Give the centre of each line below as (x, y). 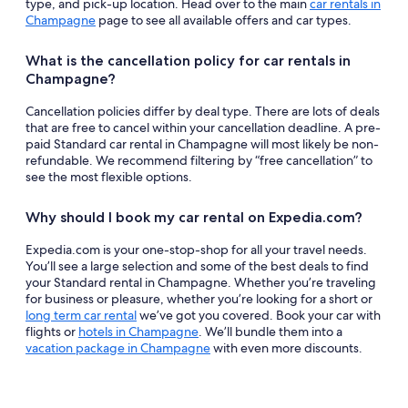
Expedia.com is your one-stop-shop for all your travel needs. (196, 250)
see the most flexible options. (109, 177)
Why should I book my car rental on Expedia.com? (194, 217)
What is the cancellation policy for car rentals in (188, 61)
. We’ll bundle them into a (270, 331)
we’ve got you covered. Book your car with (259, 315)
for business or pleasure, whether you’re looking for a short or (199, 299)
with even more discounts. (286, 348)
